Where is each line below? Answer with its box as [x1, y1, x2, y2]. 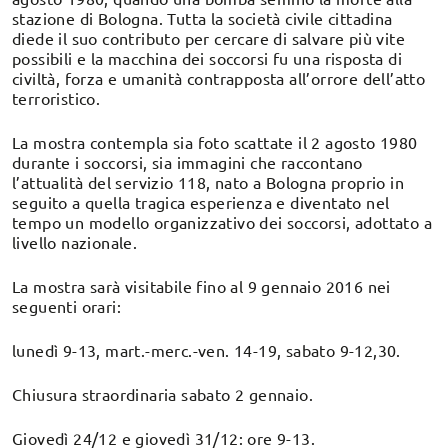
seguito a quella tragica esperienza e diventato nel [12, 192, 390, 213]
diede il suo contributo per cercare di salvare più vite [12, 28, 405, 49]
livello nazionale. [12, 232, 138, 253]
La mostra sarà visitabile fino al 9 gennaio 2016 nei [12, 276, 391, 297]
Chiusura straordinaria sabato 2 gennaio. [12, 384, 313, 405]
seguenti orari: [12, 296, 122, 317]
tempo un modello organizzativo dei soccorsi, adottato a [12, 212, 432, 233]
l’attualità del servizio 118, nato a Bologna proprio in [12, 172, 404, 193]
